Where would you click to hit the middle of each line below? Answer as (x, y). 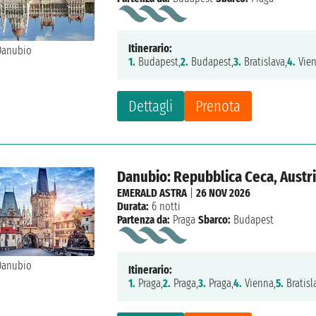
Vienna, (259, 284)
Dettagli (151, 107)
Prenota (218, 107)
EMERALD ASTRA (152, 193)
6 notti (165, 207)
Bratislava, (265, 62)
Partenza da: (144, 220)
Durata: (133, 207)
